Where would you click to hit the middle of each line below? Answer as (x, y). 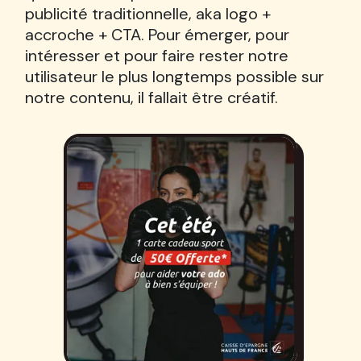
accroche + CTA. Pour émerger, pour (157, 35)
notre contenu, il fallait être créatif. (151, 98)
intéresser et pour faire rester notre (156, 56)
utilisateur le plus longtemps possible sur (174, 77)
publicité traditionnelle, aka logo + (147, 14)
